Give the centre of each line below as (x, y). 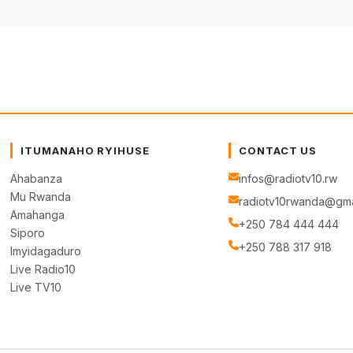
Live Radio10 (43, 269)
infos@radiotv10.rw (288, 179)
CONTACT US (278, 151)
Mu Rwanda (41, 197)
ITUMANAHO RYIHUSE (85, 151)
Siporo (28, 233)
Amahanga (38, 215)
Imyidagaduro (46, 251)
